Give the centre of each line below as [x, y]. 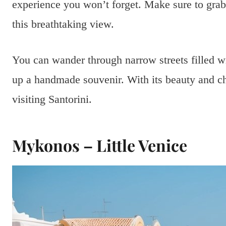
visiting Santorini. [52, 99]
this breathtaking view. [63, 24]
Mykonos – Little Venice [100, 145]
